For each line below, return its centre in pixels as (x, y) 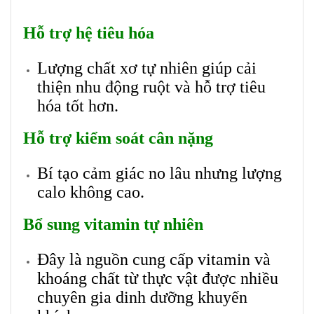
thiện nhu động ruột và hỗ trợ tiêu (151, 87)
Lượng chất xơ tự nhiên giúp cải (147, 68)
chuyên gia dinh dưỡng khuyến (142, 298)
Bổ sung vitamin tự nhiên (113, 225)
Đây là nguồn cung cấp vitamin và (154, 260)
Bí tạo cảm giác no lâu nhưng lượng (159, 173)
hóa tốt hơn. (78, 106)
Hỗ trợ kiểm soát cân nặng (118, 138)
